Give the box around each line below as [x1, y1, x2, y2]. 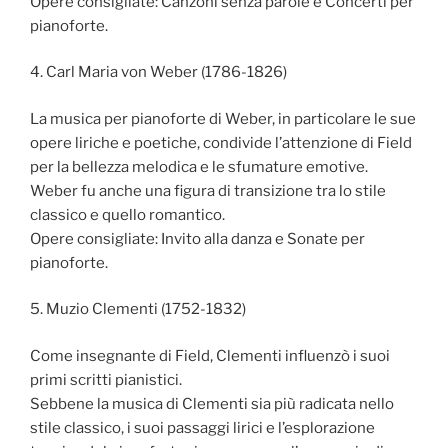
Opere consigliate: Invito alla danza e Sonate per [30, 229, 365, 248]
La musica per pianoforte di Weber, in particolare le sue [30, 109, 416, 128]
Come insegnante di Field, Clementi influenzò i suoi [30, 346, 390, 365]
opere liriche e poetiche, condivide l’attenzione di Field [30, 133, 412, 152]
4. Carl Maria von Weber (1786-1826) [30, 63, 287, 82]
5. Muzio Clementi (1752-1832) [30, 300, 246, 319]
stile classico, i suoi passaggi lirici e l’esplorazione [30, 418, 375, 437]
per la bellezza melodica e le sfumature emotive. [30, 157, 368, 176]
